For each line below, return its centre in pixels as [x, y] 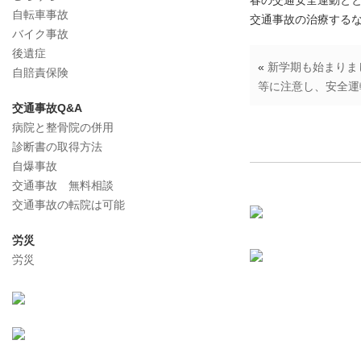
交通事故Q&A [47, 108]
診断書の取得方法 [57, 147]
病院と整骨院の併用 [63, 127]
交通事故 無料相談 [63, 185]
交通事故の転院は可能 [68, 205]
